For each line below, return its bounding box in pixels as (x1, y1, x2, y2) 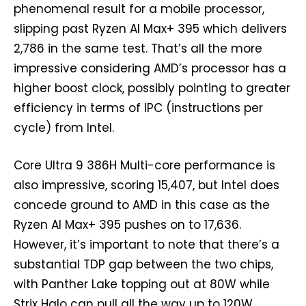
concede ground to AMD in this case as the (14, 197, 270, 214)
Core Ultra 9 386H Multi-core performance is (14, 157, 275, 174)
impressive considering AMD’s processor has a (14, 60, 286, 77)
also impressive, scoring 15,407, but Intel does (14, 177, 279, 194)
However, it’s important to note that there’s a (14, 236, 279, 253)
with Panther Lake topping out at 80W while (14, 276, 270, 293)
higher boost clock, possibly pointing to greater (14, 80, 290, 97)
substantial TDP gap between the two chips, (14, 256, 273, 273)
